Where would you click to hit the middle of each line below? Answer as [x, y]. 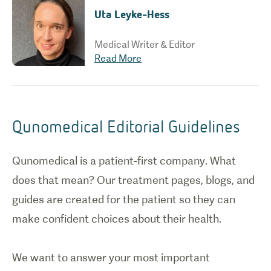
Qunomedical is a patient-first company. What [124, 160]
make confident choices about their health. [117, 218]
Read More [118, 58]
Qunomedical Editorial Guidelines [126, 126]
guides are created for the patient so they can [124, 199]
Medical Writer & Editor [144, 44]
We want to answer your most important [111, 257]
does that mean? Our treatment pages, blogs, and [133, 180]
